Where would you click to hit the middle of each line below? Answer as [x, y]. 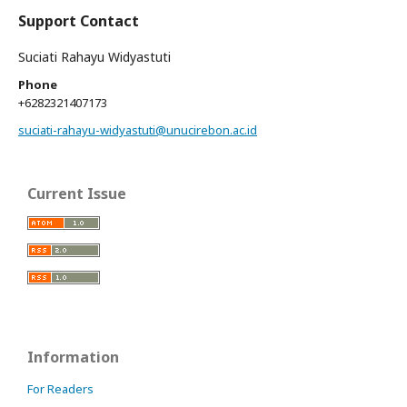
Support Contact [79, 21]
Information [73, 357]
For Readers [60, 389]
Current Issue [77, 194]
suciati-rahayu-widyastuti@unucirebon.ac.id [138, 130]
